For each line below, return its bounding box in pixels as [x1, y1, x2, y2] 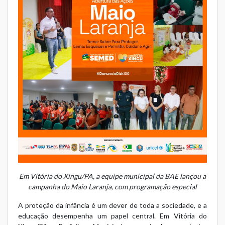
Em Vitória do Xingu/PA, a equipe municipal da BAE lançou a [19, 171, 206, 180]
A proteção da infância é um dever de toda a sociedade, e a [18, 200, 207, 209]
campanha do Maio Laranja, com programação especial [28, 182, 197, 191]
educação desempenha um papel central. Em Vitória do [18, 211, 207, 220]
